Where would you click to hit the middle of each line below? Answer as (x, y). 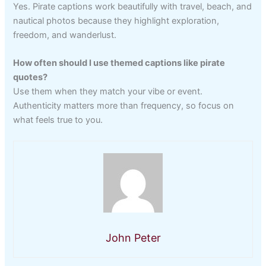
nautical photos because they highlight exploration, (116, 20)
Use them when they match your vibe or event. (108, 91)
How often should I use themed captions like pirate (119, 63)
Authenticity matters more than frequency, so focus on (124, 105)
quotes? (31, 77)
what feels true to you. (58, 120)
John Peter (133, 238)
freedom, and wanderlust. (65, 35)
